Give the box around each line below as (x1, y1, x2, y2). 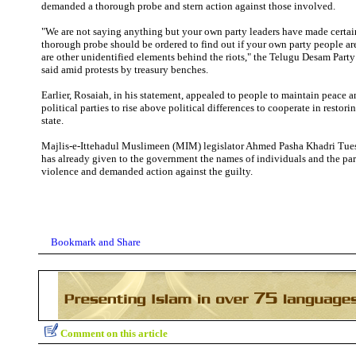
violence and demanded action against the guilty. (41, 165, 253, 177)
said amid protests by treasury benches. (41, 64, 208, 75)
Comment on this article (60, 327, 168, 339)
